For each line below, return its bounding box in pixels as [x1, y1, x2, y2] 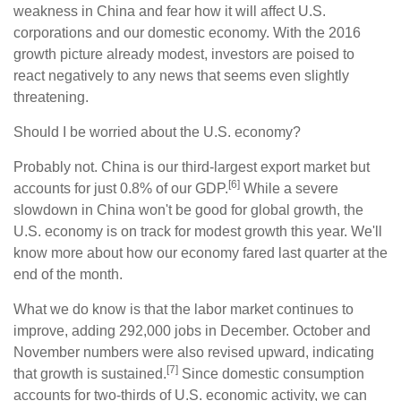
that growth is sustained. [13, 365, 166, 381]
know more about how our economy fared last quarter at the [13, 244, 388, 260]
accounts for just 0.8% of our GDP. [13, 180, 228, 196]
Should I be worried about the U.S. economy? [13, 124, 301, 140]
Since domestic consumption [178, 365, 364, 381]
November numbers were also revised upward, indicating [13, 344, 374, 360]
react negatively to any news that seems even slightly [13, 67, 349, 83]
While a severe [240, 180, 338, 196]
